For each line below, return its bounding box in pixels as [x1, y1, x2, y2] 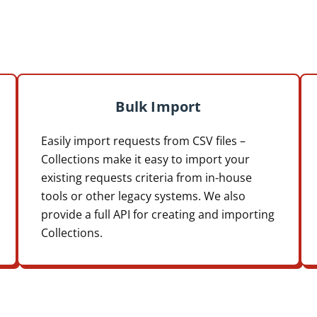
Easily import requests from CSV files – [41, 132, 246, 149]
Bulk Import [115, 96, 202, 116]
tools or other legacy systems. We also [41, 188, 246, 204]
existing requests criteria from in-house [41, 169, 252, 185]
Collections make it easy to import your [41, 151, 250, 167]
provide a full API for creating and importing [41, 206, 275, 222]
